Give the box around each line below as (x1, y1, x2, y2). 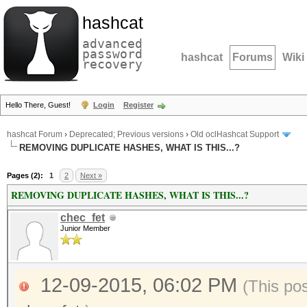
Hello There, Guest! (5, 101, 73, 109)
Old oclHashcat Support (191, 130, 279, 140)
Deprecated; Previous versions (69, 130, 184, 140)
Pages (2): (7, 171, 43, 180)
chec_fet (60, 212, 105, 223)
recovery (82, 57, 143, 71)
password (82, 47, 143, 61)
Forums (232, 51, 273, 63)
